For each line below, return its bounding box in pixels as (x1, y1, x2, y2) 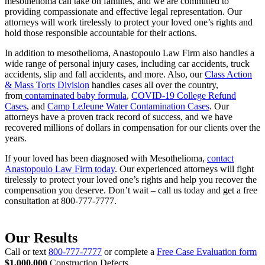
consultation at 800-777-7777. (5, 195, 117, 206)
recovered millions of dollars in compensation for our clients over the (5, 122, 260, 132)
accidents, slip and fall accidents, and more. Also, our (5, 69, 202, 79)
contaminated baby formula (25, 90, 127, 101)
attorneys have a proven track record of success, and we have (5, 111, 232, 122)
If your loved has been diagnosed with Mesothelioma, (5, 153, 205, 163)
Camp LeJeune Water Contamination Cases (47, 101, 209, 111)
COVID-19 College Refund (131, 90, 236, 101)
